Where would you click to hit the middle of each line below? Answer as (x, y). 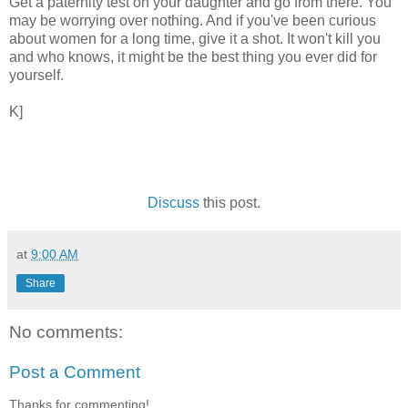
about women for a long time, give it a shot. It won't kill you (195, 39)
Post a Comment (75, 372)
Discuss (173, 203)
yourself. (36, 76)
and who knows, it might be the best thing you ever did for (193, 57)
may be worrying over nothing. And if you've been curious (193, 21)
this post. (230, 203)
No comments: (66, 332)
